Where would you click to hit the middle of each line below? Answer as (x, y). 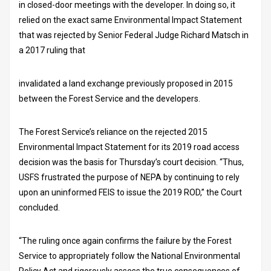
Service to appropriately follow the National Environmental (129, 256)
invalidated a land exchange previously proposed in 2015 (126, 83)
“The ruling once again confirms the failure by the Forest (125, 240)
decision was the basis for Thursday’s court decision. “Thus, (131, 162)
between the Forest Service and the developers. (110, 98)
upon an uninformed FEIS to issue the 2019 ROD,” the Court (130, 192)
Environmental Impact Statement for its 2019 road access (129, 147)
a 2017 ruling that (53, 50)
